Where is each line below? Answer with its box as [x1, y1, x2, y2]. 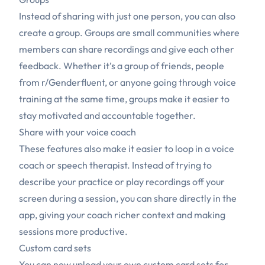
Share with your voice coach [19, 126, 136, 138]
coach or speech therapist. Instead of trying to [19, 159, 212, 172]
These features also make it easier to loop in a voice [19, 143, 234, 155]
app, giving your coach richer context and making [19, 209, 225, 221]
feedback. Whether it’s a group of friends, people [19, 60, 224, 72]
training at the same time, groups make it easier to [19, 93, 230, 105]
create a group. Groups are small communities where [19, 27, 240, 39]
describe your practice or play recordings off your [19, 176, 225, 188]
